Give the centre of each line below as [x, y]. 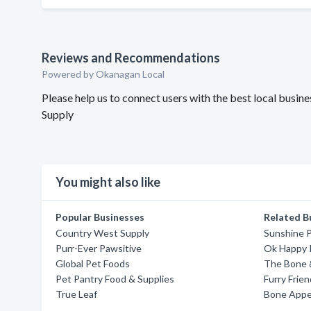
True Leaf [76, 294]
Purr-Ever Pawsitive [99, 248]
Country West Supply [102, 233]
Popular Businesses [100, 217]
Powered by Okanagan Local [103, 74]
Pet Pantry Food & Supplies [115, 279]
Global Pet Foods [93, 263]
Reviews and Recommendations [131, 58]
